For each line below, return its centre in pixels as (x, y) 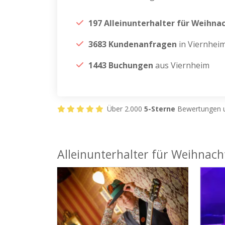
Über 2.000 (125, 109)
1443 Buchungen (121, 65)
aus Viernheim (181, 65)
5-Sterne (160, 109)
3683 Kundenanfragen (133, 44)
